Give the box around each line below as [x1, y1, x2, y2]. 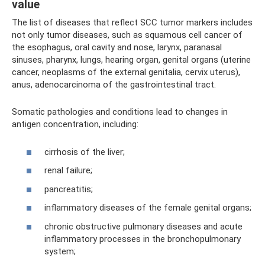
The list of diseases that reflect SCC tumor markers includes [12, 17, 253, 28]
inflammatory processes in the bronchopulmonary [44, 233, 241, 244]
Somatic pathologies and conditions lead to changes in [12, 106, 228, 117]
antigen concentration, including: [12, 119, 138, 130]
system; [44, 245, 76, 257]
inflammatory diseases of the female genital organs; [44, 202, 251, 213]
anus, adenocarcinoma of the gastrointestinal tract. [12, 79, 216, 90]
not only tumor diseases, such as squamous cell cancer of [12, 30, 243, 40]
